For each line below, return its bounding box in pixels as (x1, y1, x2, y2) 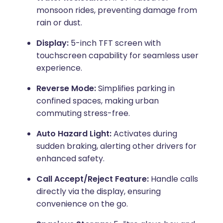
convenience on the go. (36, 198, 128, 210)
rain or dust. (36, 17, 82, 29)
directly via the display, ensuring (36, 186, 161, 198)
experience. (36, 62, 82, 74)
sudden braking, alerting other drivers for (36, 140, 197, 152)
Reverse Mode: (36, 83, 98, 95)
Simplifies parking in (98, 83, 175, 95)
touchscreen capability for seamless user (36, 50, 199, 62)
